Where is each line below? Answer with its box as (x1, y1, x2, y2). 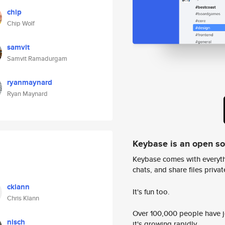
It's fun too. (133, 186, 170, 197)
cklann (7, 181, 30, 192)
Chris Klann (7, 193, 39, 203)
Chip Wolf (7, 19, 35, 28)
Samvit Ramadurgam (7, 54, 67, 63)
